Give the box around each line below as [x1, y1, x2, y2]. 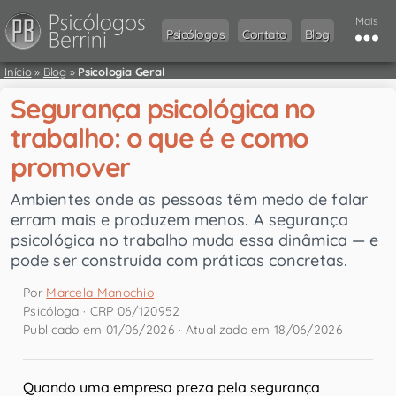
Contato [242, 27, 287, 43]
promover [11, 150, 131, 185]
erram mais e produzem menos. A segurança [11, 209, 348, 231]
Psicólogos [166, 27, 225, 43]
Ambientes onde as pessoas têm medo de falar [11, 189, 368, 210]
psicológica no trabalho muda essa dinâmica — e [11, 230, 379, 251]
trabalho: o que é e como [11, 121, 309, 156]
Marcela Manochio [46, 285, 155, 301]
